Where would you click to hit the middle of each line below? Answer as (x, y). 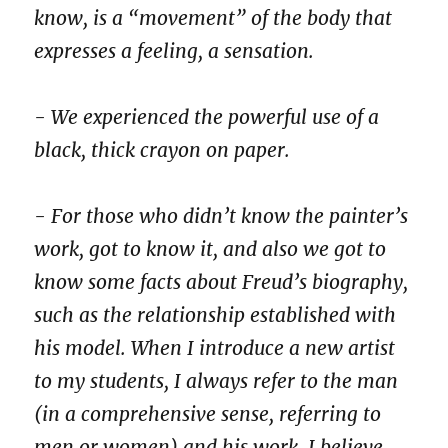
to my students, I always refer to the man (216, 381)
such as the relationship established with (215, 315)
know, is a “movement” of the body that (213, 17)
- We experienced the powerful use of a (207, 116)
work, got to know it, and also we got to (210, 249)
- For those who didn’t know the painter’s (221, 216)
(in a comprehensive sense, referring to (208, 414)
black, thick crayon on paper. (162, 149)
